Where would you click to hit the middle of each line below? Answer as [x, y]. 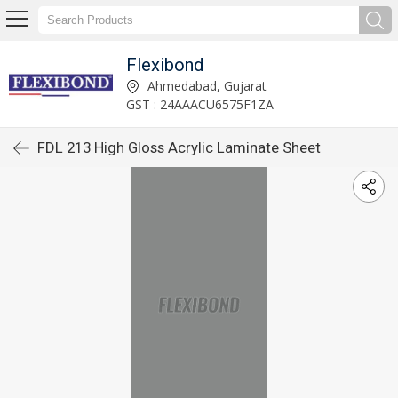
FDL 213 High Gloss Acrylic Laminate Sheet [179, 147]
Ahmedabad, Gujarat [205, 85]
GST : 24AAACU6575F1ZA [199, 104]
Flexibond [164, 64]
